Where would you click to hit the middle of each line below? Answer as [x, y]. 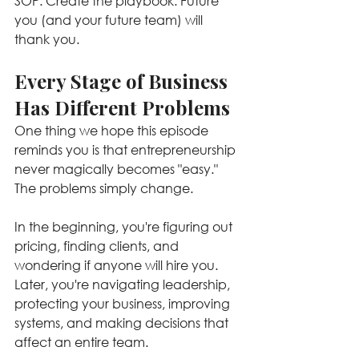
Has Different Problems [122, 107]
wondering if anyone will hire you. [118, 265]
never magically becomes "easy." [118, 169]
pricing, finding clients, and [98, 246]
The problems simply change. [104, 188]
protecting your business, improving [124, 303]
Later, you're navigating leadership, [124, 284]
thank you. [47, 39]
